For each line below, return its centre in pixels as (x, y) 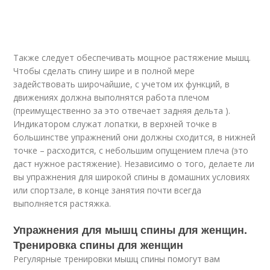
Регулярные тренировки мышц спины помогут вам (117, 259)
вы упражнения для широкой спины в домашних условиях (132, 177)
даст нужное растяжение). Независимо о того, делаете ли (134, 164)
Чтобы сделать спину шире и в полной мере (104, 71)
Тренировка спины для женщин (99, 245)
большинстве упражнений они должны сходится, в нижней (135, 137)
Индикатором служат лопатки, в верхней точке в (115, 124)
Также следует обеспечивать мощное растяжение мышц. (132, 58)
